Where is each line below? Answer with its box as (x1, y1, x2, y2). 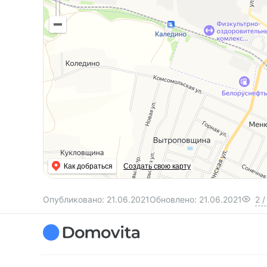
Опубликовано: (43, 194, 107, 204)
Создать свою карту (123, 162, 191, 170)
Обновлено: (150, 194, 199, 204)
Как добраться (64, 162, 113, 170)
